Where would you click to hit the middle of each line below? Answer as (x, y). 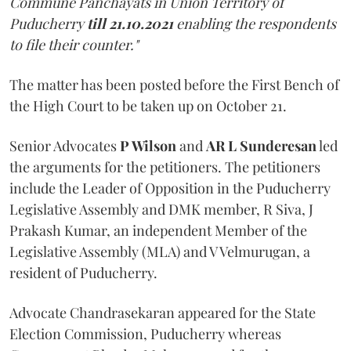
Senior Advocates (65, 145)
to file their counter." (74, 44)
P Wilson (148, 145)
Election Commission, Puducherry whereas (145, 333)
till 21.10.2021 (130, 23)
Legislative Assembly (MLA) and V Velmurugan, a (160, 251)
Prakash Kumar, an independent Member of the (158, 230)
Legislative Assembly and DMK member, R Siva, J (161, 209)
